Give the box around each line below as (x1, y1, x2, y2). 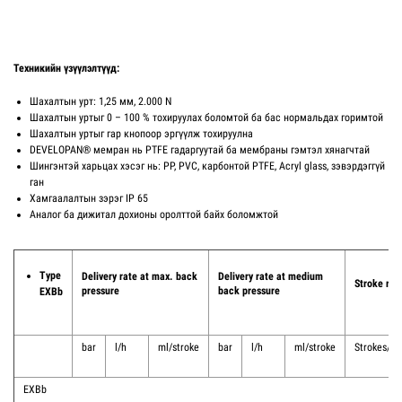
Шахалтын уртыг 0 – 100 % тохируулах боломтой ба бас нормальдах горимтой (30, 111, 383, 124)
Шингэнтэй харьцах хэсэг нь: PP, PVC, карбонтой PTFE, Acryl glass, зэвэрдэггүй (30, 160, 385, 172)
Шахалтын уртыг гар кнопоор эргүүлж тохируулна (30, 127, 253, 140)
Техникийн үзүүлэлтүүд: (13, 62, 119, 74)
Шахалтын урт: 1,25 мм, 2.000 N (30, 95, 171, 108)
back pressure (218, 284, 280, 297)
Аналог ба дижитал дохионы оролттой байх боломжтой (30, 208, 278, 221)
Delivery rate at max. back (82, 270, 197, 283)
